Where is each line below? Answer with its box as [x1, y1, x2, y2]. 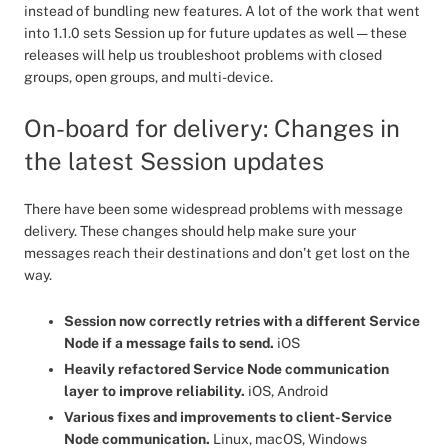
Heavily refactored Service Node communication [64, 361, 389, 377]
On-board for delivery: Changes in [24, 114, 400, 142]
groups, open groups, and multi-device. [24, 69, 276, 85]
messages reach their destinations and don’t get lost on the [24, 245, 410, 261]
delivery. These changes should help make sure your [24, 223, 356, 239]
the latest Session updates [24, 147, 336, 175]
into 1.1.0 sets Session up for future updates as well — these [24, 25, 407, 41]
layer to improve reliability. [64, 383, 245, 399]
